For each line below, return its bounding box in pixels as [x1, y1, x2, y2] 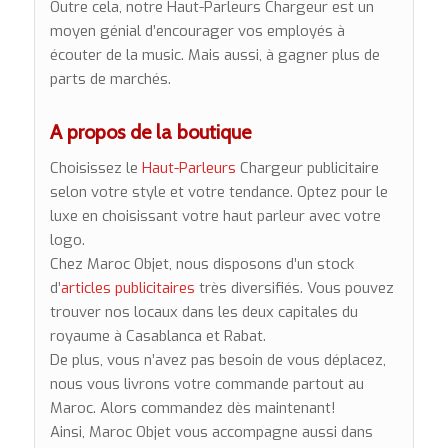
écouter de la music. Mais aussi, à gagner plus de [49, 44, 380, 65]
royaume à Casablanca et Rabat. [49, 325, 266, 346]
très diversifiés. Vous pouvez [194, 277, 394, 298]
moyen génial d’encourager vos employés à [49, 20, 345, 41]
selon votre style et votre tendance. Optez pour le [49, 181, 388, 202]
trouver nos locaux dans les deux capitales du [49, 301, 358, 322]
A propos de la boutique [49, 119, 251, 144]
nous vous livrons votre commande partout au [49, 373, 364, 394]
